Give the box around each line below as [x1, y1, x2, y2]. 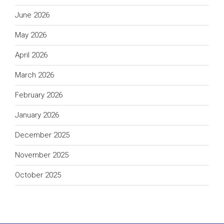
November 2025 [15, 150, 68, 160]
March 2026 [15, 70, 54, 80]
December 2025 [15, 130, 69, 140]
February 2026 [15, 90, 62, 100]
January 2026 [15, 110, 59, 120]
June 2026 [15, 10, 49, 20]
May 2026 [15, 30, 46, 40]
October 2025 [15, 170, 61, 180]
